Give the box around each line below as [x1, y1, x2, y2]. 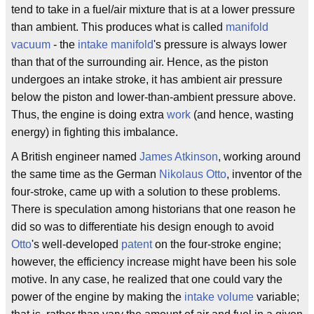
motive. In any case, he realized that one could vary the [11, 273, 282, 285]
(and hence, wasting [191, 109, 294, 121]
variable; [254, 291, 299, 303]
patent [121, 238, 152, 250]
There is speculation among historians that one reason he [11, 203, 296, 215]
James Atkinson [139, 151, 218, 163]
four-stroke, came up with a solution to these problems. [11, 186, 280, 198]
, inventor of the [226, 168, 302, 180]
